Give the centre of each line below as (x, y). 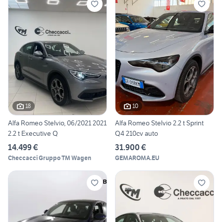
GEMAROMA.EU (137, 158)
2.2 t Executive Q (33, 133)
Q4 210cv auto (137, 133)
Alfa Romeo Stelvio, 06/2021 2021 (57, 123)
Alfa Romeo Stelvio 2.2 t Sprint (159, 123)
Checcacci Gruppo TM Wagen (50, 158)
